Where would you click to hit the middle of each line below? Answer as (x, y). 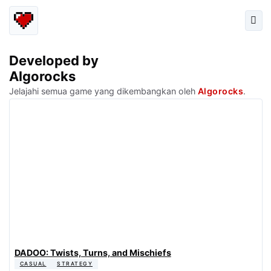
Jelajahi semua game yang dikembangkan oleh (103, 91)
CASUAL (33, 264)
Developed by (54, 61)
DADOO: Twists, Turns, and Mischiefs (93, 252)
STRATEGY (75, 264)
